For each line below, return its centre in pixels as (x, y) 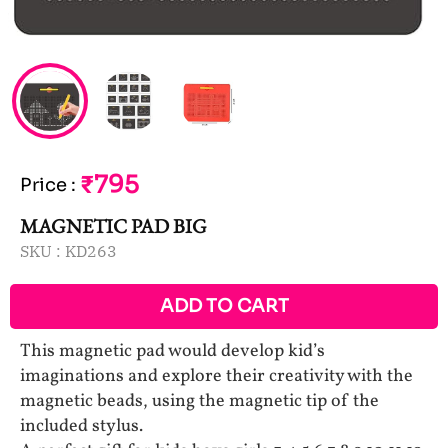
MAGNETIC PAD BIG (113, 226)
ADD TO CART (224, 306)
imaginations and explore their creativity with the (216, 377)
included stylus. (81, 427)
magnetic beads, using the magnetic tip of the (199, 402)
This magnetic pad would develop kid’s (172, 352)
